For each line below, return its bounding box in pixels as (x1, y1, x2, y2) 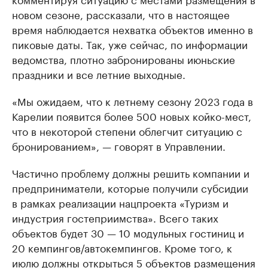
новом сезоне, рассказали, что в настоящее (12, 6, 230, 22)
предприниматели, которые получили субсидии (12, 179, 248, 196)
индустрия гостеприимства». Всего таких (12, 209, 218, 226)
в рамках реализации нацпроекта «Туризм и (12, 194, 229, 211)
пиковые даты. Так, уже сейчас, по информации (12, 36, 248, 52)
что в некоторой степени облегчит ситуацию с (12, 123, 242, 139)
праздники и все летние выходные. (12, 66, 185, 82)
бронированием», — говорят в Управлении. (12, 138, 226, 154)
